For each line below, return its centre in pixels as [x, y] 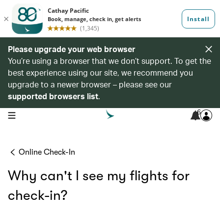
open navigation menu [39, 114]
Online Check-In [47, 152]
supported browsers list [53, 96]
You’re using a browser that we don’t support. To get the [110, 61]
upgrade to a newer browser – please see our [90, 84]
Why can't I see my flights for [99, 176]
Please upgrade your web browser [72, 49]
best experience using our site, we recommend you [100, 72]
